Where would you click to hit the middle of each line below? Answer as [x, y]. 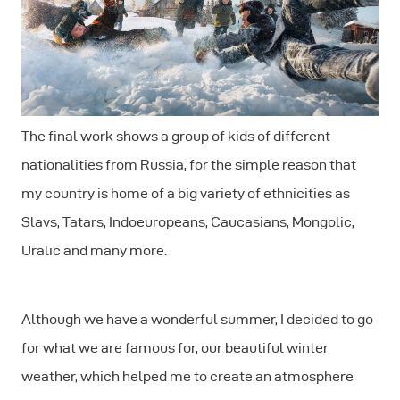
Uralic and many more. [94, 251]
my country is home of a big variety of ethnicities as [186, 194]
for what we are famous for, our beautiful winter [175, 348]
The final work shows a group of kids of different [176, 137]
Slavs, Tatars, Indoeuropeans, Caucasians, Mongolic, [188, 222]
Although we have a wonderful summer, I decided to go [197, 320]
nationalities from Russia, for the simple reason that [189, 165]
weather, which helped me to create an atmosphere [187, 377]
